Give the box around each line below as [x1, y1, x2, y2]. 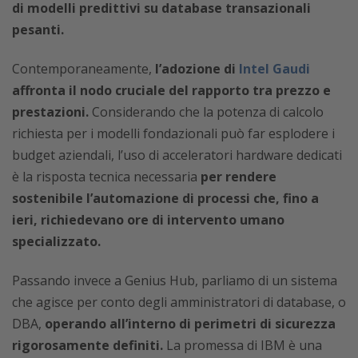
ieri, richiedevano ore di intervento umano [12, 210, 284, 229]
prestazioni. [12, 102, 89, 121]
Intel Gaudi [239, 59, 310, 78]
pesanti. [12, 20, 64, 38]
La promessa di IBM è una [163, 336, 322, 354]
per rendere [201, 167, 276, 185]
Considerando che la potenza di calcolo [89, 102, 324, 121]
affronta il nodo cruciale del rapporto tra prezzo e [12, 81, 331, 99]
